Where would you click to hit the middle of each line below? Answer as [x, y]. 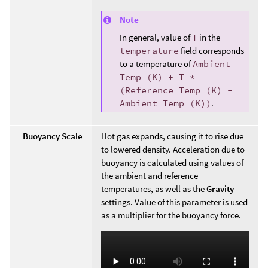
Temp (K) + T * [157, 77]
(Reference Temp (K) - [176, 90]
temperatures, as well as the [154, 189]
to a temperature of [156, 63]
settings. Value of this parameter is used [174, 202]
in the [209, 37]
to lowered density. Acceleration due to [173, 150]
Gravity [220, 189]
